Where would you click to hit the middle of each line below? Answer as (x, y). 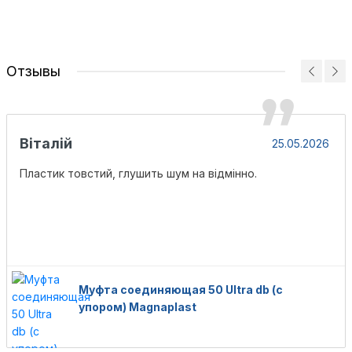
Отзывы (33, 71)
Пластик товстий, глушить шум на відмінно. (138, 173)
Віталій (46, 143)
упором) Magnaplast (137, 307)
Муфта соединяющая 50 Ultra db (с (181, 290)
